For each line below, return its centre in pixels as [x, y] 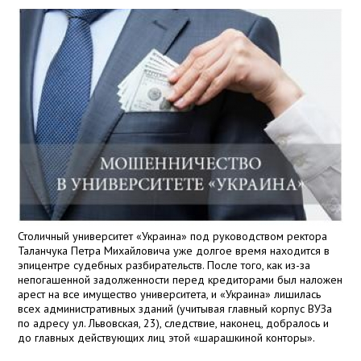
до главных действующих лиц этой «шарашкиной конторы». [167, 338]
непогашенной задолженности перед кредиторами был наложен [180, 280]
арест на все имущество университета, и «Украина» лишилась [170, 295]
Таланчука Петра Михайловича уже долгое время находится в [174, 251]
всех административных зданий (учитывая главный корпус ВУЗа [175, 309]
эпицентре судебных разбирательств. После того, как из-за [164, 266]
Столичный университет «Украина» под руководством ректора [173, 237]
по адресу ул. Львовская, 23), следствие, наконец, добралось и [174, 324]
